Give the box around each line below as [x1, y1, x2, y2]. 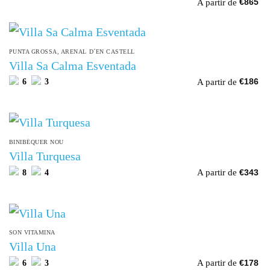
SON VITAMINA [8, 229, 55, 236]
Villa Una [8, 239, 56, 253]
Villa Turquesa [8, 149, 81, 163]
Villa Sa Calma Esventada [8, 58, 136, 72]
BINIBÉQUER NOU [8, 138, 64, 145]
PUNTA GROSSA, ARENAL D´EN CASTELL [8, 48, 135, 55]
